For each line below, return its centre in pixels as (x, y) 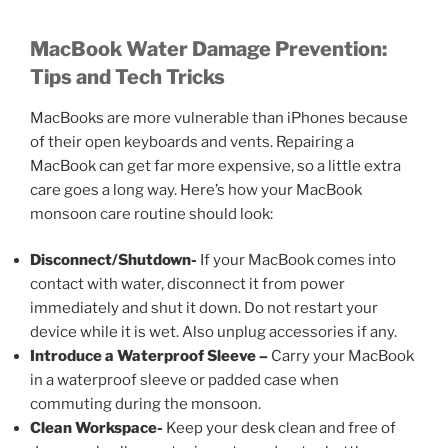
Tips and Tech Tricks (127, 76)
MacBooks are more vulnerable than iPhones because (219, 117)
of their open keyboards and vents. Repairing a (192, 141)
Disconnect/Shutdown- (115, 260)
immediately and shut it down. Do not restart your (204, 308)
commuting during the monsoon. (145, 404)
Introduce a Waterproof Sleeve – (150, 356)
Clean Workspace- (98, 428)
